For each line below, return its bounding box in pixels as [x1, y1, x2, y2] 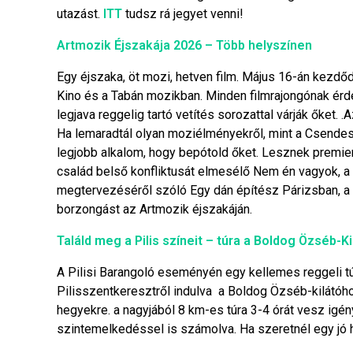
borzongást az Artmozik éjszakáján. [57, 202, 252, 217]
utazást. [57, 6, 103, 22]
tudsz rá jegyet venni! [125, 6, 243, 22]
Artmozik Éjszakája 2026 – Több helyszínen [57, 38, 312, 54]
